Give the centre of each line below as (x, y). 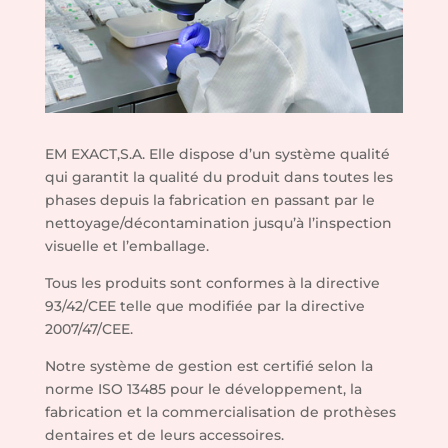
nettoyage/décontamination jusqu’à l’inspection (218, 222)
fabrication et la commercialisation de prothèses (220, 411)
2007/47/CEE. (88, 328)
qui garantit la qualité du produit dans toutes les (218, 176)
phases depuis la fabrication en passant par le (209, 199)
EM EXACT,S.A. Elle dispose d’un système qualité (217, 153)
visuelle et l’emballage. (126, 245)
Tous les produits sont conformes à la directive (212, 282)
